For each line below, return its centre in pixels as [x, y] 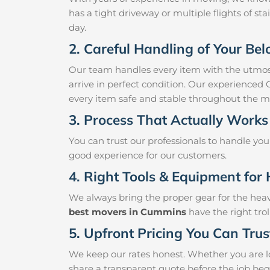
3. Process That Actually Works [168, 120]
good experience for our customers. [148, 155]
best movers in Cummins [127, 212]
